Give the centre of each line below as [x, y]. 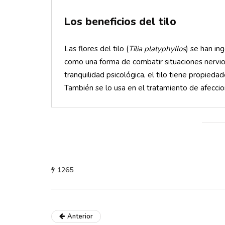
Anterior [80, 216]
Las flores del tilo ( [96, 49]
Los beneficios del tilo [120, 22]
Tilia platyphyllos [157, 49]
